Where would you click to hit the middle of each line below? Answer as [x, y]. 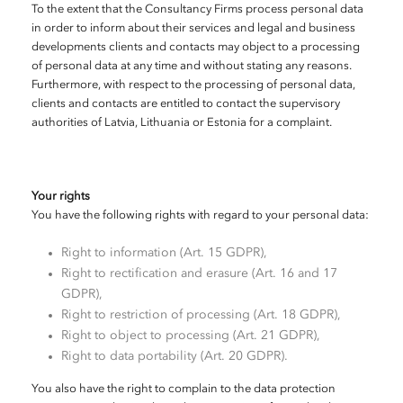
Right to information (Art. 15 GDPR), [164, 253]
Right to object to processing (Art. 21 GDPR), [190, 336]
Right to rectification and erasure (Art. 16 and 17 [199, 273]
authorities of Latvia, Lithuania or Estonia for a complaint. [182, 123]
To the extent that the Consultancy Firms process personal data [197, 9]
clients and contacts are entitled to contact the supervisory [186, 104]
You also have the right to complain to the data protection [184, 389]
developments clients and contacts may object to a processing [196, 47]
